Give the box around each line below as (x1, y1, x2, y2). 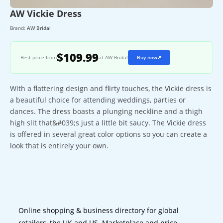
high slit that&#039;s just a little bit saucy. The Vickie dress (10, 117, 206, 127)
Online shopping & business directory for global (18, 205, 179, 215)
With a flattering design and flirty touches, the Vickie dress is (10, 83, 212, 93)
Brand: (10, 24, 27, 31)
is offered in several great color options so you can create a (10, 129, 207, 139)
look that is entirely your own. (10, 140, 109, 150)
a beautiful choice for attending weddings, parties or (10, 95, 186, 105)
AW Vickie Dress (10, 7, 82, 19)
